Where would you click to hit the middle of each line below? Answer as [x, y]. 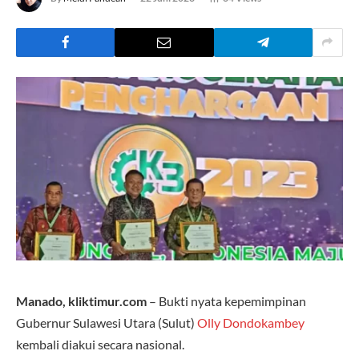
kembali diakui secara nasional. [100, 344]
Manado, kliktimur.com [83, 301]
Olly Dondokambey [251, 322]
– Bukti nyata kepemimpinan [228, 301]
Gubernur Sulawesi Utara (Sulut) [107, 322]
